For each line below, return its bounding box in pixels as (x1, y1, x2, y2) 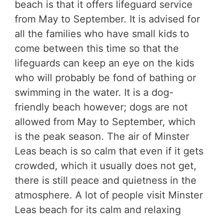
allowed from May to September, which (15, 116, 196, 128)
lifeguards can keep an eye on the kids (15, 57, 194, 69)
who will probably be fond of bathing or (15, 72, 196, 84)
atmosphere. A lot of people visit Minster (15, 189, 203, 201)
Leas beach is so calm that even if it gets (15, 145, 203, 157)
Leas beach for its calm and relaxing (15, 204, 181, 216)
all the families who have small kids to (15, 28, 189, 40)
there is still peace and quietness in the (15, 175, 197, 187)
